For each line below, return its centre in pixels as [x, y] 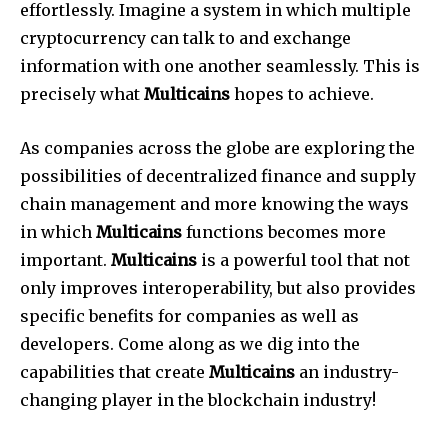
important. [65, 259]
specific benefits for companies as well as [189, 315]
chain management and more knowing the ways [214, 203]
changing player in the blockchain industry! [198, 399]
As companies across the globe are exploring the [217, 147]
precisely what [82, 93]
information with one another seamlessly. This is [220, 65]
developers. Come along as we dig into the [190, 343]
